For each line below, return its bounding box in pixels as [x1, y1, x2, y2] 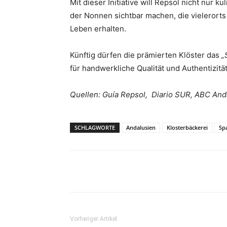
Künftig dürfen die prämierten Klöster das [70, 50, 221, 60]
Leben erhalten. [70, 24, 126, 33]
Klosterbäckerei [167, 124, 208, 131]
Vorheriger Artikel [70, 215, 117, 222]
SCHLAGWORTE [74, 124, 115, 131]
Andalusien [126, 124, 156, 131]
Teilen [94, 168, 110, 175]
